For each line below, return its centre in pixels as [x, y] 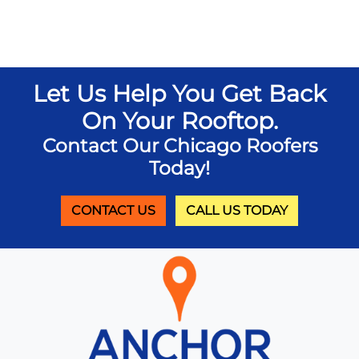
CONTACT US [113, 211]
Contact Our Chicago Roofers [179, 146]
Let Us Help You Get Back [179, 94]
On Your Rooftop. [179, 121]
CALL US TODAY [237, 211]
